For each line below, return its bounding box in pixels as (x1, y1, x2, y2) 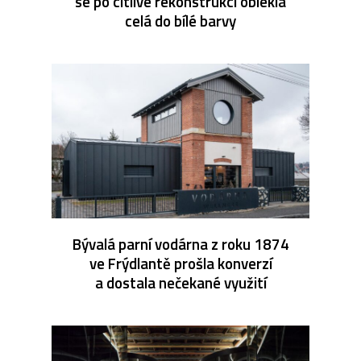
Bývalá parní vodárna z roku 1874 (72, 232, 289, 256)
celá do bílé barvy (125, 9, 236, 33)
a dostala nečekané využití (94, 271, 267, 295)
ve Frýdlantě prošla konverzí (89, 251, 272, 276)
